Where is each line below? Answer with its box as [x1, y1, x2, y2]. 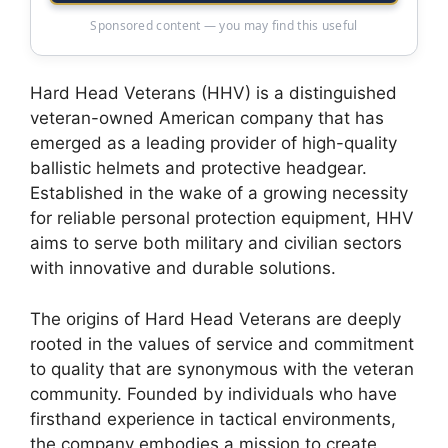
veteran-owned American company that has [30, 108, 384, 129]
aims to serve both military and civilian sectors [30, 233, 402, 254]
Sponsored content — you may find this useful [90, 17, 358, 35]
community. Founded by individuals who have [30, 383, 397, 404]
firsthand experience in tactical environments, [30, 408, 396, 429]
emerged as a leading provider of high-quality [30, 133, 397, 154]
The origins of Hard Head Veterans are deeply [30, 308, 401, 329]
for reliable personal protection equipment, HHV [30, 208, 414, 229]
